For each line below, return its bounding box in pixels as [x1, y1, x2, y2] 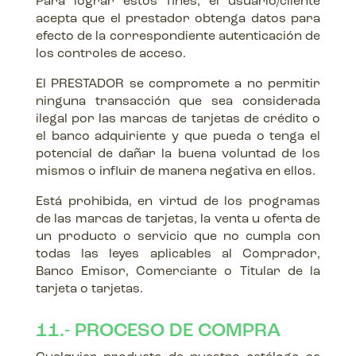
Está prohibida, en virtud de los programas [35, 195, 321, 208]
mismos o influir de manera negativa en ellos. [35, 165, 315, 178]
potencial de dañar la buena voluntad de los [35, 148, 321, 161]
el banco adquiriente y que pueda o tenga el [35, 130, 321, 143]
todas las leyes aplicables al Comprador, [35, 248, 321, 261]
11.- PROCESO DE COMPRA [35, 322, 281, 341]
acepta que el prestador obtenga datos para [35, 13, 321, 25]
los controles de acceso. [35, 48, 186, 60]
